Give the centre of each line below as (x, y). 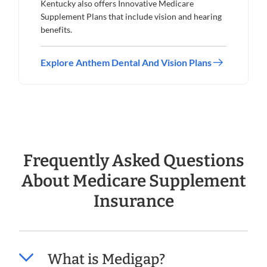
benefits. (56, 30)
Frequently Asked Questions (133, 161)
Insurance (133, 201)
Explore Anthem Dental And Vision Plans (127, 63)
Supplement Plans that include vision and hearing (131, 17)
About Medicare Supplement (133, 181)
